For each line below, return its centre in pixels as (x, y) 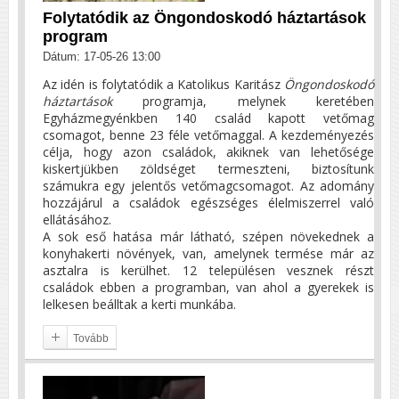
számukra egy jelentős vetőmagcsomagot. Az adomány (208, 186)
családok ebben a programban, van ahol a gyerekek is (208, 288)
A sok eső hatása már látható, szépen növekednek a (208, 237)
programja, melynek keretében (243, 102)
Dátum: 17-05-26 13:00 (102, 57)
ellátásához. (77, 220)
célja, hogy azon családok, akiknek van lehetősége (208, 152)
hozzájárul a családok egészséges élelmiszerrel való (208, 203)
